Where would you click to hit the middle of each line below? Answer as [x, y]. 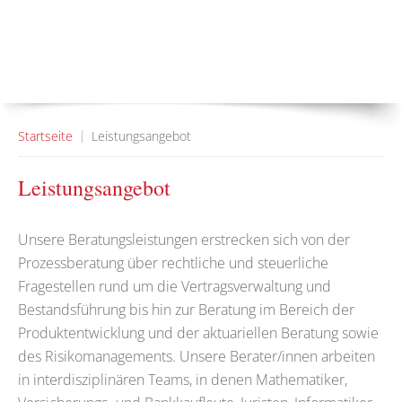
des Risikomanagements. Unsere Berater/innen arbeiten [197, 356]
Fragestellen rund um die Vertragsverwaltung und [175, 286]
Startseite [45, 135]
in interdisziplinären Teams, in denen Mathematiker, [183, 379]
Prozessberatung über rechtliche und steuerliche [173, 262]
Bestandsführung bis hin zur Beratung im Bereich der [186, 309]
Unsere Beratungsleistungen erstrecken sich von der [184, 239]
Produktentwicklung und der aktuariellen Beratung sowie [198, 332]
